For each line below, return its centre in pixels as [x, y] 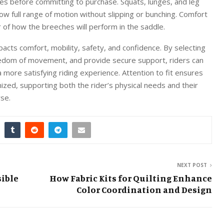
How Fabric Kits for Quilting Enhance [131, 178]
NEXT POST [192, 165]
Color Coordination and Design [144, 189]
